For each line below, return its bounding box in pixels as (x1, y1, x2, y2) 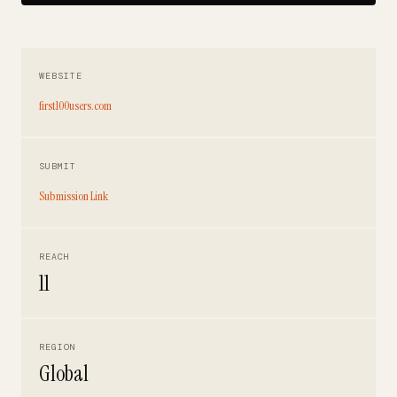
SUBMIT (39, 160, 76, 172)
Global (39, 360, 89, 387)
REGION (39, 341, 76, 353)
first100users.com (39, 97, 112, 113)
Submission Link (39, 188, 108, 204)
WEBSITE (39, 70, 82, 82)
